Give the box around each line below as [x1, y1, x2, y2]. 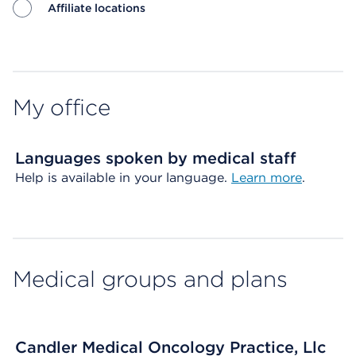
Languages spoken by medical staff [15, 149, 296, 168]
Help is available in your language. [15, 170, 231, 185]
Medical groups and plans [13, 265, 288, 292]
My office [13, 94, 110, 121]
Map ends [13, 41, 74, 56]
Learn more [231, 170, 302, 185]
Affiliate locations [48, 2, 145, 14]
